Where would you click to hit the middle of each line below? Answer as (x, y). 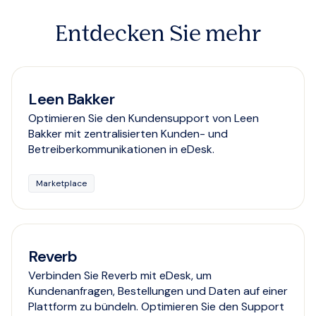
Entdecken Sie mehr (158, 35)
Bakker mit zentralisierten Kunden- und (128, 133)
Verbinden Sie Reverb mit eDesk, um (120, 275)
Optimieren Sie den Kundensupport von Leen (144, 118)
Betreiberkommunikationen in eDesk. (121, 149)
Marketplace (61, 183)
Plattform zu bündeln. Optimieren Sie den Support (156, 306)
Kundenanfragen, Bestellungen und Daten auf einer (158, 291)
